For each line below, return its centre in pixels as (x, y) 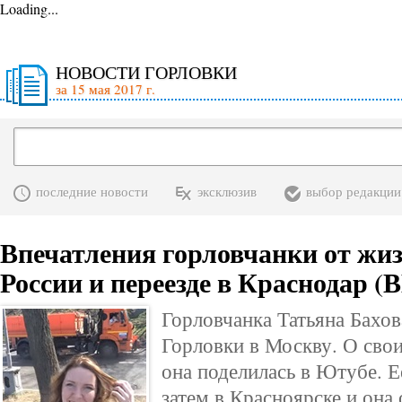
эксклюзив (227, 191)
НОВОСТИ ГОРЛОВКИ (146, 72)
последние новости (92, 191)
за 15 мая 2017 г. (105, 89)
